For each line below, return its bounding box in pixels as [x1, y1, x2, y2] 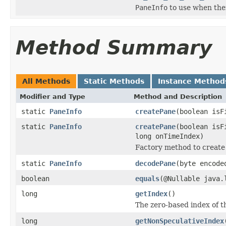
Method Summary [16, 36, 212, 59]
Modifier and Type [20, 92, 85, 100]
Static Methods [84, 77, 144, 85]
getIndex [135, 189, 167, 198]
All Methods [22, 77, 70, 85]
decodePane [135, 159, 176, 167]
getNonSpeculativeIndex [135, 216, 224, 225]
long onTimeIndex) [135, 132, 204, 140]
